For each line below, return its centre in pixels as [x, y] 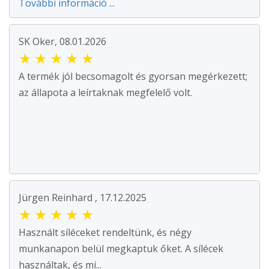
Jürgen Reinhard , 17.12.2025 [83, 198]
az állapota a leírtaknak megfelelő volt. [105, 93]
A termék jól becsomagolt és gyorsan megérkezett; [133, 77]
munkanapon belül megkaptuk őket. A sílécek [121, 249]
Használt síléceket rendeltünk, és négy [105, 233]
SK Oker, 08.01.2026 [62, 42]
